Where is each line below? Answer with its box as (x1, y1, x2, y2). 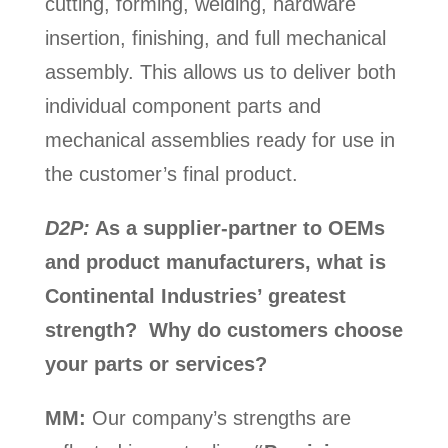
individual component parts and (44, 94, 321, 117)
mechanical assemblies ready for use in (44, 128, 395, 151)
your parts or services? (44, 352, 267, 375)
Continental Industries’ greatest (44, 284, 346, 307)
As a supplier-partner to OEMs (89, 216, 385, 239)
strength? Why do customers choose (44, 318, 403, 341)
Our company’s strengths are (85, 406, 351, 429)
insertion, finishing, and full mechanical (44, 26, 386, 49)
